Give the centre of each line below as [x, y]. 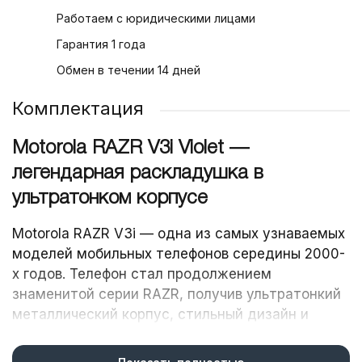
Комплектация [78, 108]
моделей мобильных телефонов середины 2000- [179, 254]
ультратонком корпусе [110, 198]
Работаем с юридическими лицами [156, 18]
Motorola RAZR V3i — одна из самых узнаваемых [179, 234]
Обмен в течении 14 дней [128, 69]
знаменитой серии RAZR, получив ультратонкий [177, 295]
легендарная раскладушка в [138, 173]
